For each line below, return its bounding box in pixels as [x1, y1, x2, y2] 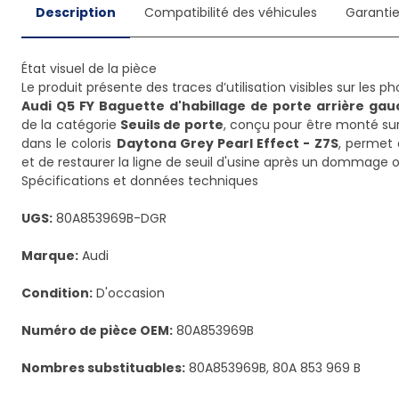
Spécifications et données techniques [21, 172, 258, 190]
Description [36, 4, 116, 21]
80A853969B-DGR [53, 209, 167, 227]
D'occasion [93, 284, 165, 302]
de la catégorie [21, 116, 120, 134]
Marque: [21, 247, 78, 265]
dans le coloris [21, 134, 117, 152]
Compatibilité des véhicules [144, 4, 317, 21]
